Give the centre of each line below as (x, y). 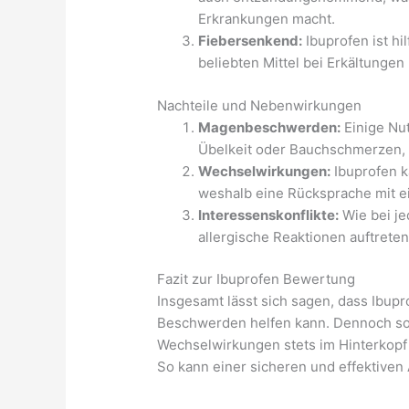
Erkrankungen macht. (267, 19)
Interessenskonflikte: (269, 215)
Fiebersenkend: (251, 41)
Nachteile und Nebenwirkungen (260, 105)
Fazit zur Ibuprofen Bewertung (257, 279)
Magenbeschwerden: (270, 127)
